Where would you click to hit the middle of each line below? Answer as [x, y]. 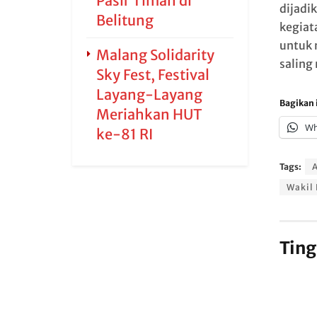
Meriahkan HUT [149, 114]
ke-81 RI [125, 134]
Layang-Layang [149, 94]
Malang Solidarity [155, 55]
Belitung [125, 20]
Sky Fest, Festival [153, 75]
